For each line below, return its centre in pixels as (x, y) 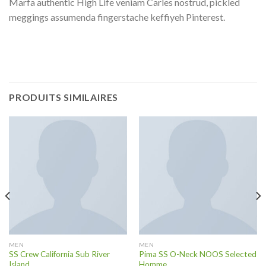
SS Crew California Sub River (59, 254)
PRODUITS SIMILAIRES (64, 97)
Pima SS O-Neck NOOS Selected (197, 254)
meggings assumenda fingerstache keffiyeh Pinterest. (117, 17)
